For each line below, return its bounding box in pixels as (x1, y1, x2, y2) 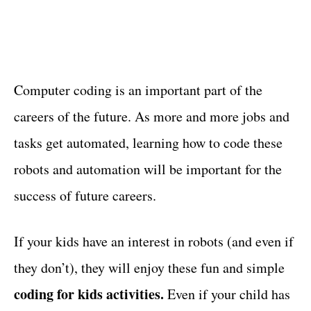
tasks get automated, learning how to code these (14, 133, 283, 152)
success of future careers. (14, 186, 156, 205)
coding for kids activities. (14, 284, 167, 304)
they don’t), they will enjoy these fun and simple (14, 258, 285, 277)
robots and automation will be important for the (14, 160, 282, 178)
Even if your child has (167, 285, 290, 303)
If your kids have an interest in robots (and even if (14, 232, 294, 251)
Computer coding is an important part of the (14, 81, 262, 99)
